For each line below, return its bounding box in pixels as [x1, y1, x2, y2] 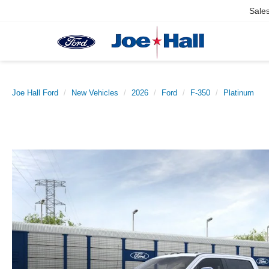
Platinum [223, 88, 254, 97]
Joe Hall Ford [12, 88, 58, 97]
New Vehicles [71, 88, 118, 97]
